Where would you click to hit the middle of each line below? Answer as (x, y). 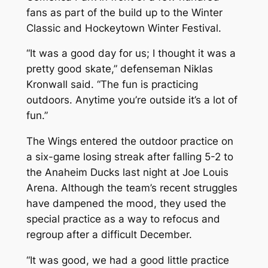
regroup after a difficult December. (109, 235)
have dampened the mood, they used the (126, 204)
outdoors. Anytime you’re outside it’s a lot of (132, 100)
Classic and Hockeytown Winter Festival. (124, 28)
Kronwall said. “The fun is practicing (112, 85)
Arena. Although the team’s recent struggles (132, 188)
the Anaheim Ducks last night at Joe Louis (127, 173)
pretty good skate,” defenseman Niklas (119, 69)
